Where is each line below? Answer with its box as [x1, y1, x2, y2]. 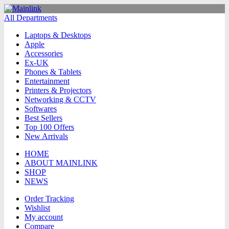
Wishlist [25, 203, 50, 212]
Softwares [25, 104, 57, 113]
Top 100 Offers [25, 123, 74, 131]
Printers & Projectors [25, 86, 91, 95]
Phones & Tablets [25, 67, 81, 76]
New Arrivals [25, 132, 68, 141]
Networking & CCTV [25, 95, 96, 104]
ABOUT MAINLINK [25, 158, 98, 167]
